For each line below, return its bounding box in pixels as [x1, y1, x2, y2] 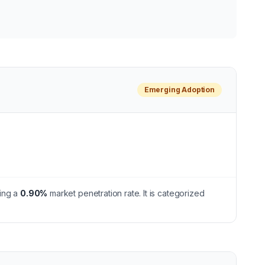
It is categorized [143, 188, 205, 198]
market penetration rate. [47, 188, 141, 198]
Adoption [180, 85, 215, 94]
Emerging [144, 85, 180, 94]
